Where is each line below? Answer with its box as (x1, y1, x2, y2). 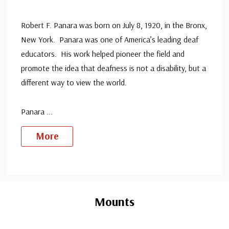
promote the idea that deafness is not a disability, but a (21, 63, 206, 73)
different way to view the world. (21, 77, 127, 87)
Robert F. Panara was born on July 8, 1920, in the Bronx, (21, 20, 207, 30)
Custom (21, 171, 58, 186)
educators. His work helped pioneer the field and (21, 49, 185, 59)
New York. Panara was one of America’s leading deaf (21, 34, 198, 44)
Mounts (95, 194, 134, 209)
